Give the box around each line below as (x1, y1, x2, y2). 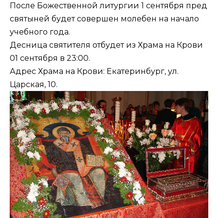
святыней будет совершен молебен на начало (10, 14, 199, 23)
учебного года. (10, 27, 70, 36)
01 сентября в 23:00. (10, 53, 90, 63)
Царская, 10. (10, 79, 57, 89)
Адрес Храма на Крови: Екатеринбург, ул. (10, 66, 179, 76)
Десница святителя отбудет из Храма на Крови (10, 40, 203, 50)
